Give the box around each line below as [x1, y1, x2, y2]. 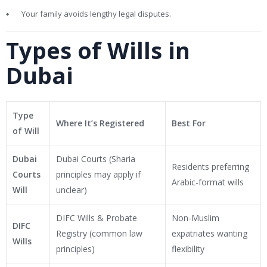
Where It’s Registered [56, 117, 144, 129]
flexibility [172, 243, 204, 255]
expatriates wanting [172, 228, 247, 240]
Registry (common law [56, 228, 142, 240]
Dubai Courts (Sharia [56, 153, 135, 165]
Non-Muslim [172, 212, 219, 224]
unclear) [56, 184, 87, 196]
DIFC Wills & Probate [56, 212, 137, 224]
